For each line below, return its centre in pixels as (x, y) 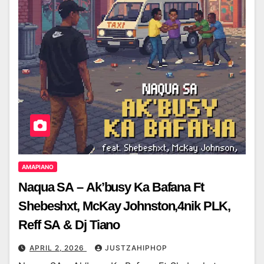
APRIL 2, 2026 (58, 248)
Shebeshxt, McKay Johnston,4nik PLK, (124, 206)
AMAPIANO (38, 167)
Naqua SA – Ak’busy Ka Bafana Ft (111, 187)
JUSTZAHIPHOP (136, 248)
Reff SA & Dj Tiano (69, 225)
